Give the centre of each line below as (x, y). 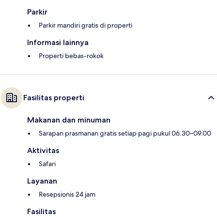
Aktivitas (43, 151)
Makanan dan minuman (69, 120)
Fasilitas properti (54, 98)
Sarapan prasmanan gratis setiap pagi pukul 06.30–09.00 (125, 133)
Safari (47, 164)
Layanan (42, 181)
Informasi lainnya (58, 43)
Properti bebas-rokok (71, 56)
